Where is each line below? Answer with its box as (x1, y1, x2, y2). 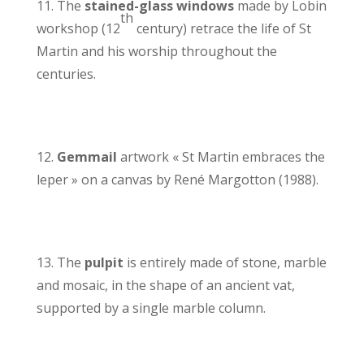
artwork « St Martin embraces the (119, 148, 325, 167)
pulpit (84, 253, 123, 272)
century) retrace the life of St (132, 19, 311, 38)
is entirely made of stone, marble (123, 253, 327, 272)
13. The (36, 253, 84, 272)
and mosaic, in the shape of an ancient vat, (36, 276, 295, 295)
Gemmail (56, 148, 120, 167)
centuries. (36, 65, 96, 84)
